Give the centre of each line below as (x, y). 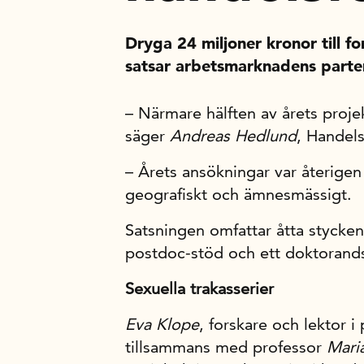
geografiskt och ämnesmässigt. (238, 194)
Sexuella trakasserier (199, 288)
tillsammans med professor (226, 347)
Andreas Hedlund (233, 136)
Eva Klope (162, 324)
